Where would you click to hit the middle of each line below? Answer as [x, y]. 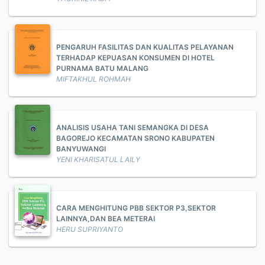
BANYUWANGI [81, 149]
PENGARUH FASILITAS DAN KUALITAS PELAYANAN [145, 47]
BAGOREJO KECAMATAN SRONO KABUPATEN [135, 138]
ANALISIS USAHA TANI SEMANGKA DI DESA [132, 127]
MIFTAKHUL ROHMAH [93, 79]
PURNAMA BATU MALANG [102, 68]
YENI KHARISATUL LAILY [98, 159]
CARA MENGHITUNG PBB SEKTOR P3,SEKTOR [136, 208]
